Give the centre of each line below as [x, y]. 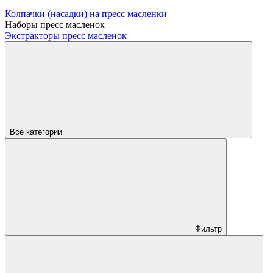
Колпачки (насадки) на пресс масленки [86, 13]
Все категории [36, 132]
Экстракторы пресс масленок [66, 35]
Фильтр [208, 229]
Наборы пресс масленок [55, 24]
